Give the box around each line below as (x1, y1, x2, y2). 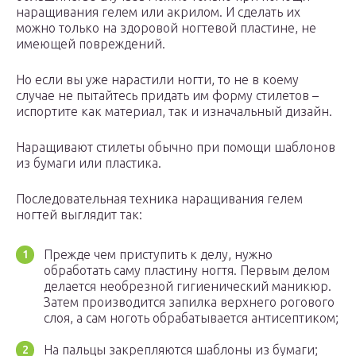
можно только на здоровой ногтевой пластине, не (16, 21, 316, 36)
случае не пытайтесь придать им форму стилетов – (16, 88, 319, 103)
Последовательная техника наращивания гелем (16, 192, 303, 207)
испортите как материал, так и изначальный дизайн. (16, 104, 332, 119)
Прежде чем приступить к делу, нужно (44, 247, 273, 262)
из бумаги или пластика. (16, 156, 161, 171)
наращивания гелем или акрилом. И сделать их (16, 5, 300, 20)
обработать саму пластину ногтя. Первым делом (44, 263, 330, 278)
